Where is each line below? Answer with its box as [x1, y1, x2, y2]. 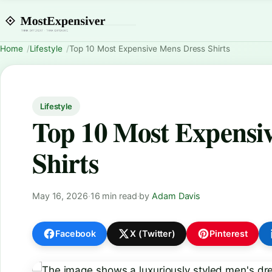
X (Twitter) [130, 228, 176, 239]
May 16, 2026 [32, 190, 88, 201]
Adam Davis [152, 190, 201, 201]
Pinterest [209, 228, 248, 239]
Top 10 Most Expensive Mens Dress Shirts [69, 44, 230, 53]
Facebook [55, 228, 97, 239]
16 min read [90, 190, 137, 201]
